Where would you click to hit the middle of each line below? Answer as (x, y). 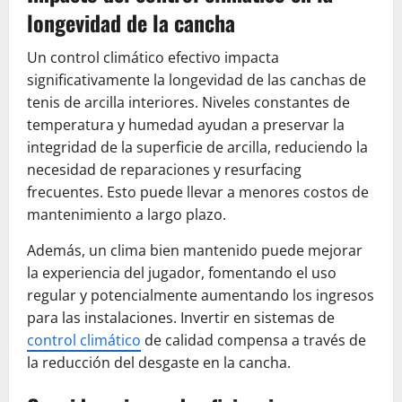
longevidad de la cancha (131, 22)
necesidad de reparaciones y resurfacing (164, 169)
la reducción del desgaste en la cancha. (159, 362)
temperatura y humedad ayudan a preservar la (186, 124)
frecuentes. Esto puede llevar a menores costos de (198, 192)
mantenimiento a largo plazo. (127, 214)
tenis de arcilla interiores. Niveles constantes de (188, 102)
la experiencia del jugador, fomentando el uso (182, 272)
